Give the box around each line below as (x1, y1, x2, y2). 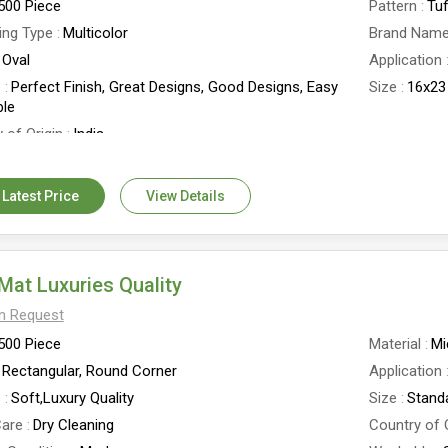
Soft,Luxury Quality (10, 389, 134, 407)
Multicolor (62, 24, 128, 42)
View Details (145, 188, 225, 204)
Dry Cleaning (32, 416, 114, 434)
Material (369, 335, 422, 353)
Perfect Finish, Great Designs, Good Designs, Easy (10, 78, 338, 96)
